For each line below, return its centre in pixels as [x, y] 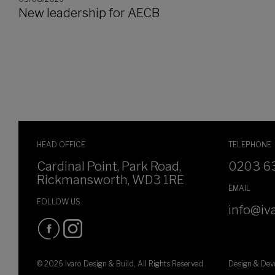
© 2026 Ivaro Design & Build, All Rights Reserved [120, 264]
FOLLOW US [59, 202]
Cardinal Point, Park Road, [109, 166]
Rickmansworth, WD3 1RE [110, 180]
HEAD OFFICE [61, 145]
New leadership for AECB [89, 13]
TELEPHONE [250, 145]
